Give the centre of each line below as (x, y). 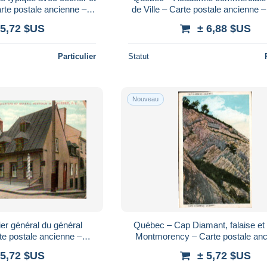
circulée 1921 (215, 247)
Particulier (77, 56)
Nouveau (146, 99)
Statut (139, 56)
